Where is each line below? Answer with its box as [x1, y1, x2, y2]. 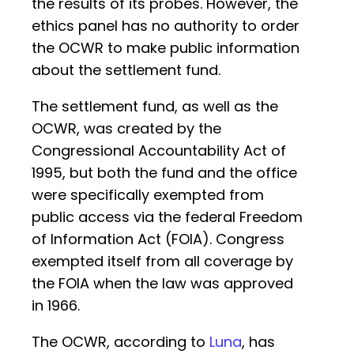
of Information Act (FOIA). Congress [32, 229, 284, 250]
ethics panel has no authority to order [32, 16, 299, 36]
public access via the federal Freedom [32, 207, 303, 228]
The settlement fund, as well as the [32, 96, 278, 117]
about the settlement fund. [32, 60, 220, 81]
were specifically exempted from [32, 185, 264, 205]
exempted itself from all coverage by [32, 251, 293, 272]
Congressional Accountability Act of [32, 141, 286, 161]
